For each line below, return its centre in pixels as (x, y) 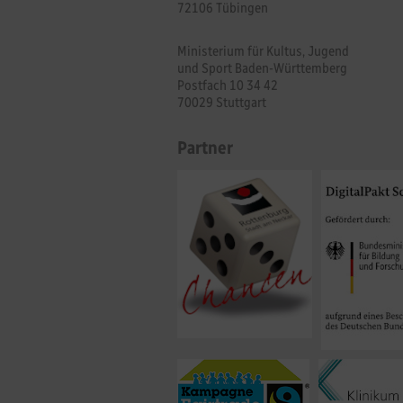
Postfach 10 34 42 (228, 85)
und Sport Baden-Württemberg (262, 67)
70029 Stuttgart (222, 102)
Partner (205, 147)
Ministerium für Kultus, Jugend (263, 50)
